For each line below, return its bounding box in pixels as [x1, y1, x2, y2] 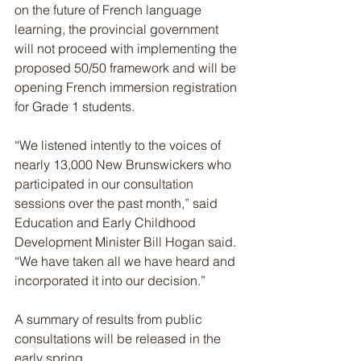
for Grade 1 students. [15, 98, 135, 114]
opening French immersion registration [15, 79, 240, 95]
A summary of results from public [15, 311, 205, 327]
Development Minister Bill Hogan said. [15, 234, 239, 250]
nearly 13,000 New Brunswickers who [15, 156, 234, 172]
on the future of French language [15, 2, 205, 18]
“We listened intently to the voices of [15, 137, 224, 153]
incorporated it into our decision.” [15, 272, 205, 288]
